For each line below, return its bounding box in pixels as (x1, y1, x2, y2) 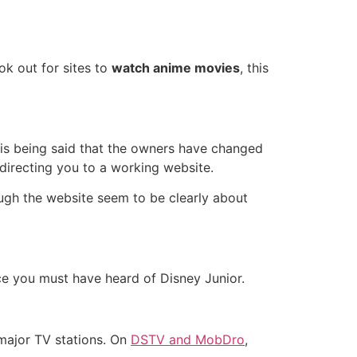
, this (240, 59, 269, 76)
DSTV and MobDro (131, 331, 245, 347)
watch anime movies (112, 59, 240, 76)
